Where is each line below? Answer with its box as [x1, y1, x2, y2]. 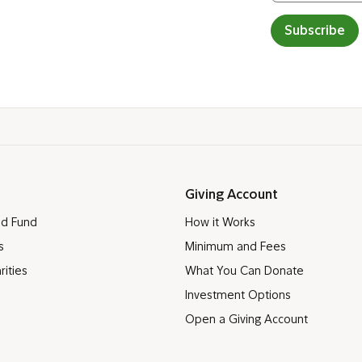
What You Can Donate [184, 266, 304, 278]
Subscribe [284, 25, 345, 38]
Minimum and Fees [184, 242, 286, 254]
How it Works [184, 217, 255, 229]
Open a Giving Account [184, 314, 308, 326]
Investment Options [184, 290, 291, 302]
